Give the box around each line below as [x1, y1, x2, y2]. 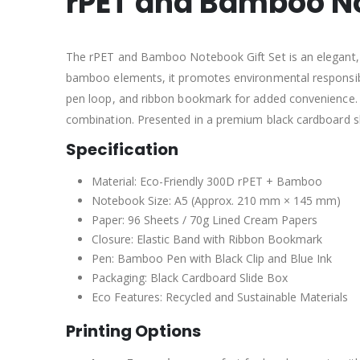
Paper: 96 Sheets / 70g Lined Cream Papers [92, 212, 317, 228]
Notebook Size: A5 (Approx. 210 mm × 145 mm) [92, 193, 341, 209]
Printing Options [66, 320, 201, 343]
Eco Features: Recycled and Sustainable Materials [92, 289, 348, 305]
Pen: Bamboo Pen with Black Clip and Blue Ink [92, 251, 332, 267]
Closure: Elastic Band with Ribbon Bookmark [92, 231, 322, 247]
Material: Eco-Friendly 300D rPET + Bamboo [92, 174, 322, 190]
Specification [66, 138, 178, 162]
